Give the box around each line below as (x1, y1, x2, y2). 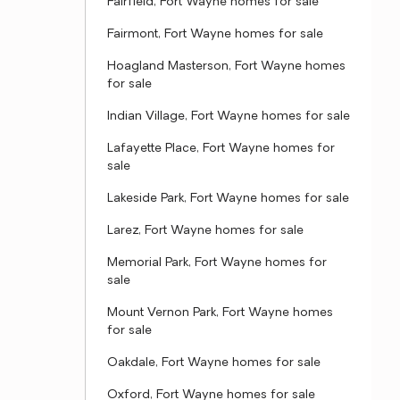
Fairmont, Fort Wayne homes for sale (107, 28, 323, 41)
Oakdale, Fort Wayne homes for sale (107, 356, 321, 370)
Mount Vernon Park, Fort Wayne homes (107, 306, 333, 320)
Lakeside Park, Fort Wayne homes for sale (107, 192, 349, 205)
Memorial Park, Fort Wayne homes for (107, 256, 327, 270)
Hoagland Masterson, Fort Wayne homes (107, 60, 346, 73)
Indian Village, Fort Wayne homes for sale (107, 110, 350, 123)
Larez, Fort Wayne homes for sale (107, 224, 304, 237)
